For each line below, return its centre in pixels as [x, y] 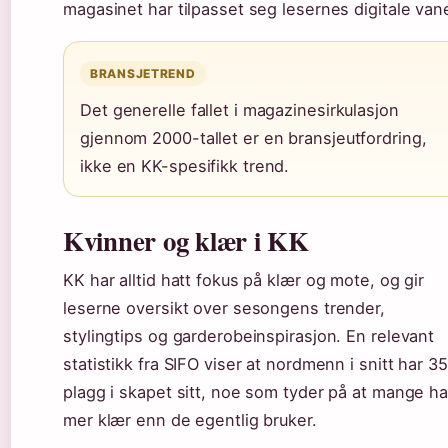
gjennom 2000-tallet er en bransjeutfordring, [253, 138]
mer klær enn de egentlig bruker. [190, 420]
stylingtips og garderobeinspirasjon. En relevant [249, 336]
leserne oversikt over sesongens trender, [224, 308]
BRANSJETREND [143, 74]
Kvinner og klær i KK [186, 241]
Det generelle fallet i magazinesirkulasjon [239, 110]
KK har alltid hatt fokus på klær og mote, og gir [244, 280]
